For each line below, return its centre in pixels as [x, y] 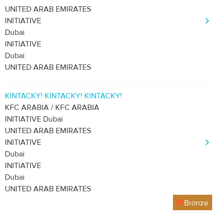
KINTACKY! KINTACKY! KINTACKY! [63, 96]
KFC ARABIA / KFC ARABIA [52, 108]
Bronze [195, 203]
